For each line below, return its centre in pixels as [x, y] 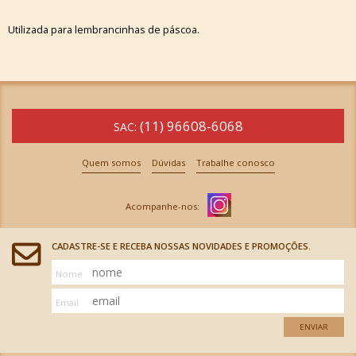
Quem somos [111, 162]
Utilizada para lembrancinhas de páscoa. [104, 29]
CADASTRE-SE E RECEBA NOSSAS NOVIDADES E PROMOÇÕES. [181, 246]
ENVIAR [314, 327]
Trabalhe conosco [235, 162]
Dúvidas [168, 162]
